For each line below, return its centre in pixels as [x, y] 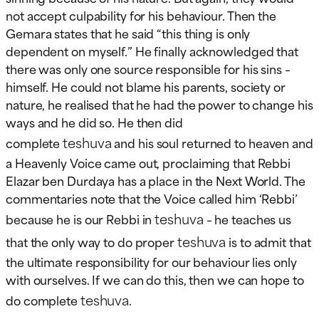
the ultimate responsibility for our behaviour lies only [151, 262]
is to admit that [268, 242]
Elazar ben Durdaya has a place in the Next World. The [156, 181]
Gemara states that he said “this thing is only [128, 33]
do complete [43, 300]
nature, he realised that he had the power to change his [159, 104]
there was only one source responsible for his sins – [148, 69]
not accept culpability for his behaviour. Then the [141, 15]
